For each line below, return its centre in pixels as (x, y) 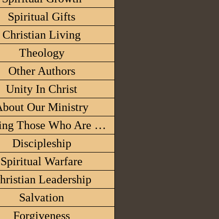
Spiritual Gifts (42, 17)
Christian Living (42, 35)
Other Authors (42, 71)
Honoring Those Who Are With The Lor (100, 125)
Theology (42, 53)
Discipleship (42, 143)
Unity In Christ (42, 89)
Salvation (42, 197)
